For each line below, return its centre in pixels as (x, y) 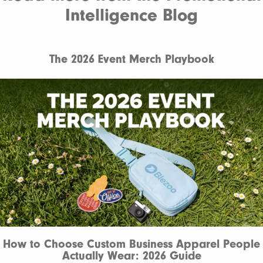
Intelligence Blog (131, 15)
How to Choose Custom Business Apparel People (131, 244)
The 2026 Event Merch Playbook (131, 59)
